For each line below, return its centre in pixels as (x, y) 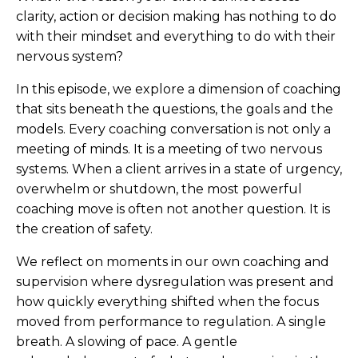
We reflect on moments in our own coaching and (173, 261)
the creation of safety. (84, 229)
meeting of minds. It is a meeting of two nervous (169, 149)
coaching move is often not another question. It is (173, 209)
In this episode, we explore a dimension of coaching (179, 89)
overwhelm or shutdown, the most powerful (159, 189)
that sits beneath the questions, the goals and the (175, 109)
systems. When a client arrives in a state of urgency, (179, 169)
